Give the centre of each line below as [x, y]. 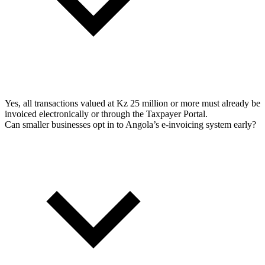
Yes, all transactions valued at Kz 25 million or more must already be [132, 103]
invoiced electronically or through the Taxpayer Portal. [106, 114]
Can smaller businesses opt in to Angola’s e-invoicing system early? [130, 124]
